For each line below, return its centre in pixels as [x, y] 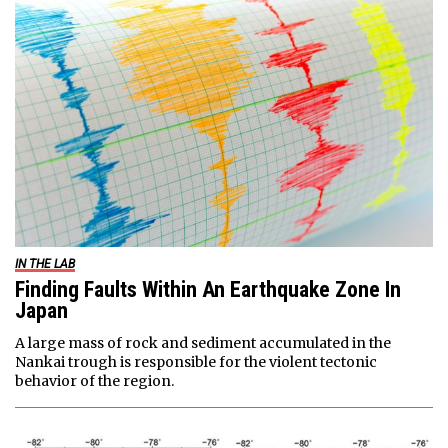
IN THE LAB [45, 264]
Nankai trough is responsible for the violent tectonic [196, 362]
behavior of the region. [94, 381]
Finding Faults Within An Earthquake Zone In [208, 289]
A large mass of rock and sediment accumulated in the [203, 343]
